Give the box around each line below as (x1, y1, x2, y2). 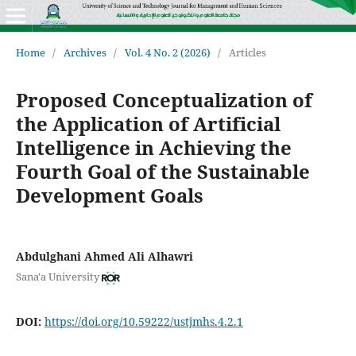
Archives (63, 44, 106, 60)
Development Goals (15, 181, 203, 208)
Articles (228, 44, 266, 60)
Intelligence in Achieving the (15, 133, 292, 161)
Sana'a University (15, 269, 99, 284)
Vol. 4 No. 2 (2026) (124, 44, 211, 60)
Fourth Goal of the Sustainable (15, 157, 310, 184)
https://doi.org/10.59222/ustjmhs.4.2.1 (44, 314, 243, 330)
